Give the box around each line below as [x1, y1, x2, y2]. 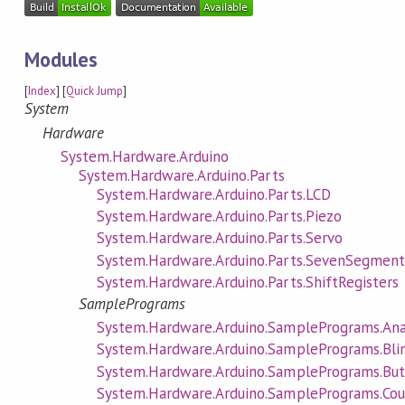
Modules [24, 45, 99, 72]
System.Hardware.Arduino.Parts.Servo [96, 228, 343, 249]
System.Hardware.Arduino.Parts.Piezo [96, 206, 342, 227]
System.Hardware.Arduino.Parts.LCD [96, 184, 331, 204]
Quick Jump [66, 83, 124, 99]
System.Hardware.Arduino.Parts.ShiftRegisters [96, 271, 399, 292]
